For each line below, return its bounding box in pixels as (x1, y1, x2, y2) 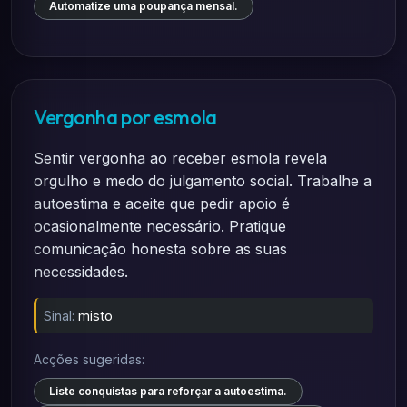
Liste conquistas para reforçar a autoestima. (49, 384, 287, 398)
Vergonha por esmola (34, 104, 217, 130)
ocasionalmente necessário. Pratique (34, 217, 286, 235)
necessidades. (34, 263, 128, 281)
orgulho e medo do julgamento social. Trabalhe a (34, 172, 372, 190)
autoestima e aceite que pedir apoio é (34, 194, 290, 213)
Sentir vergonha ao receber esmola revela (34, 149, 327, 167)
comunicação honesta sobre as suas (34, 240, 287, 258)
